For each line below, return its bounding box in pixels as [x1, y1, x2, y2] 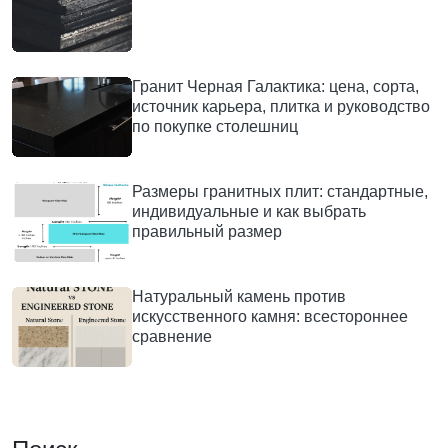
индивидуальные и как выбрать [132, 202, 366, 220]
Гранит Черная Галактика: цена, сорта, [132, 77, 419, 95]
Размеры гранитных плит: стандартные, [132, 182, 428, 200]
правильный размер [132, 222, 282, 240]
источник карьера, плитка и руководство [132, 97, 430, 115]
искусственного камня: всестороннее [132, 307, 408, 325]
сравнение [132, 327, 212, 345]
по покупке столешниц [132, 117, 298, 135]
